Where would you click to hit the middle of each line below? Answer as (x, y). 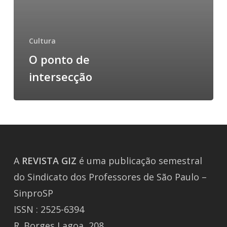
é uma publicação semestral (139, 161)
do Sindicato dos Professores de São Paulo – (110, 177)
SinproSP (33, 193)
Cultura (42, 41)
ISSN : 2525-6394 (49, 210)
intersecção (60, 77)
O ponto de (59, 60)
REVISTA (40, 161)
